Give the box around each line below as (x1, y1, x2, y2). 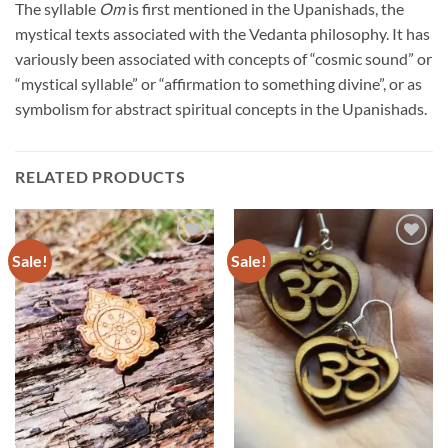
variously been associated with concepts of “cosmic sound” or (15, 48, 432, 68)
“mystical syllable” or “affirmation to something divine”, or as (15, 73, 422, 93)
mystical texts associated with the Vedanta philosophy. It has (15, 23, 430, 43)
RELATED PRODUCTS (15, 166, 186, 186)
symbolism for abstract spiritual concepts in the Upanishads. (15, 98, 427, 118)
